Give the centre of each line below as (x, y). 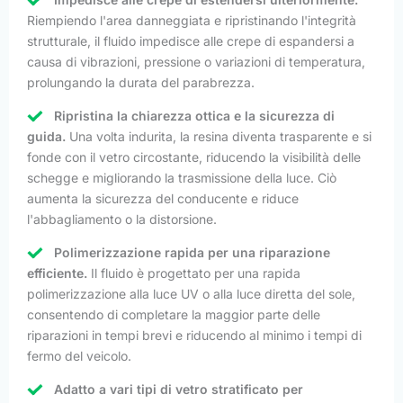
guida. (46, 136)
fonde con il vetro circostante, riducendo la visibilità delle (194, 157)
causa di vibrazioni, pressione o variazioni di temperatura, (196, 61)
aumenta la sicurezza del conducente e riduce (163, 198)
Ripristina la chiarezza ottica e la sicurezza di (194, 115)
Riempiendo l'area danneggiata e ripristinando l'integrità (192, 20)
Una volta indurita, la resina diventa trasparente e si (219, 136)
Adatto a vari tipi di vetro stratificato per (179, 389)
